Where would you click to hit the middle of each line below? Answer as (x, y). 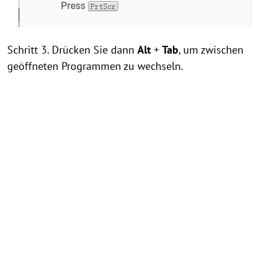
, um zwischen (211, 50)
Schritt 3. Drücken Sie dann (72, 50)
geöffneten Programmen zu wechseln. (95, 66)
